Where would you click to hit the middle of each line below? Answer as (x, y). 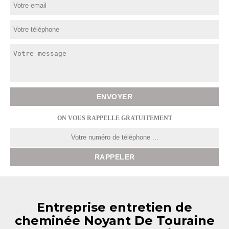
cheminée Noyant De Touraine (114, 221)
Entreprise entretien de (114, 207)
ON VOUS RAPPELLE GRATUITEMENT (114, 118)
